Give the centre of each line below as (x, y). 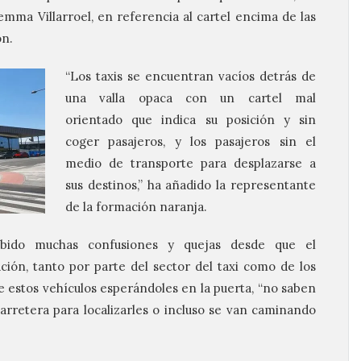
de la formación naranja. (136, 207)
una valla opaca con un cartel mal (191, 98)
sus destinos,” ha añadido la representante (191, 185)
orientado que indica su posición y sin (191, 120)
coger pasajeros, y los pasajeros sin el (191, 141)
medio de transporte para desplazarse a (191, 163)
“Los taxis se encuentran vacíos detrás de (191, 76)
